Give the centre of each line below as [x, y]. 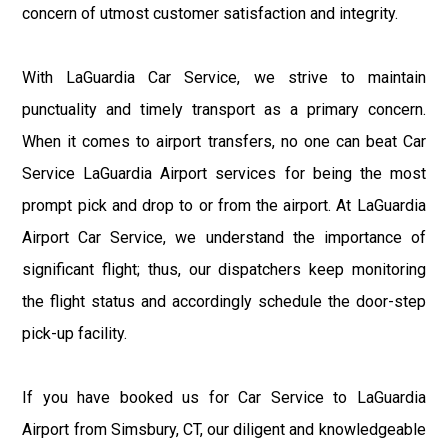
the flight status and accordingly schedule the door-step [224, 301]
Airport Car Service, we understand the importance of [224, 237]
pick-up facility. [75, 333]
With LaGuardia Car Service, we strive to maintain [224, 77]
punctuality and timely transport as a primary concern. [224, 109]
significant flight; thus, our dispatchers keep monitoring [224, 269]
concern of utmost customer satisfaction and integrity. [210, 13]
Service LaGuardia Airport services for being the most [224, 173]
